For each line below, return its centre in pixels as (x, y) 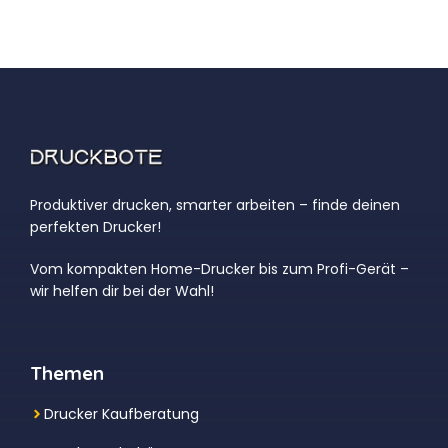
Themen (67, 372)
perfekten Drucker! (95, 226)
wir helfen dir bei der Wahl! (122, 290)
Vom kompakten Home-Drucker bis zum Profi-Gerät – (219, 268)
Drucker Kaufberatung (121, 413)
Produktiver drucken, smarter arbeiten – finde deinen (215, 204)
